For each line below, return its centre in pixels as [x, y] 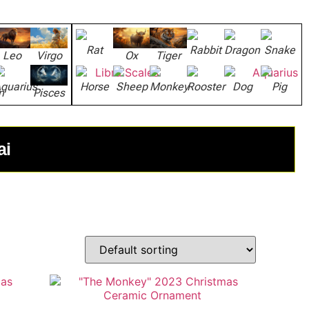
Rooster [206, 87]
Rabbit [205, 50]
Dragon [242, 50]
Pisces [49, 92]
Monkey [169, 87]
